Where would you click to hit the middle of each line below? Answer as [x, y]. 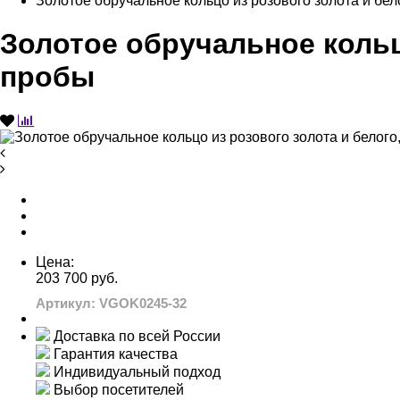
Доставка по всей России [137, 336]
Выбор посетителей [119, 389]
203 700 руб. [77, 278]
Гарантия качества [116, 354]
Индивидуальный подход [137, 371]
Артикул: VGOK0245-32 [111, 303]
